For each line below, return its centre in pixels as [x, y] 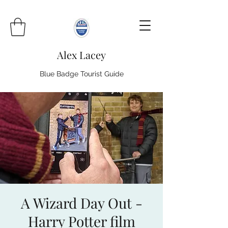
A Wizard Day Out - [81, 203]
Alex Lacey [81, 54]
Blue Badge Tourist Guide [81, 74]
